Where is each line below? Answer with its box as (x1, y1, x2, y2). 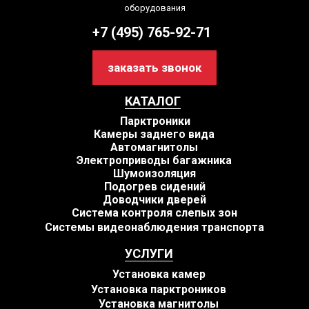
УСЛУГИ (125, 246, 173, 261)
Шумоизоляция (112, 167, 196, 181)
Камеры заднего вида (94, 128, 215, 141)
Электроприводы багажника (77, 154, 232, 168)
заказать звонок (108, 61, 201, 75)
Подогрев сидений (103, 180, 206, 194)
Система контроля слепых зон (72, 206, 237, 220)
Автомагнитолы (110, 141, 198, 154)
